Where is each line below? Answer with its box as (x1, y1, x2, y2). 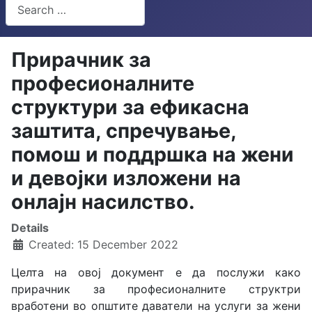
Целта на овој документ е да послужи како (11, 265, 301, 279)
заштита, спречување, (11, 118, 236, 143)
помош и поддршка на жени (11, 142, 294, 166)
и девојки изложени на (11, 166, 241, 190)
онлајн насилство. (11, 189, 195, 214)
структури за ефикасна (11, 95, 249, 119)
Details (11, 221, 49, 235)
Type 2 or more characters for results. (5, 26, 205, 40)
